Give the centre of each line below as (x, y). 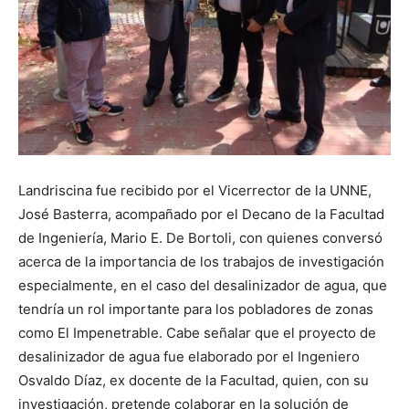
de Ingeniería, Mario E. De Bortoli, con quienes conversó (200, 237)
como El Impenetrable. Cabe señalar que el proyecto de (197, 332)
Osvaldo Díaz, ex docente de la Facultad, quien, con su (194, 380)
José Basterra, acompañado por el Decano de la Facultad (201, 214)
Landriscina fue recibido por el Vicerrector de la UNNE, (195, 190)
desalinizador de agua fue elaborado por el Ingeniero (189, 356)
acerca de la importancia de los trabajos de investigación (201, 261)
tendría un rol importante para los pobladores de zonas (196, 309)
